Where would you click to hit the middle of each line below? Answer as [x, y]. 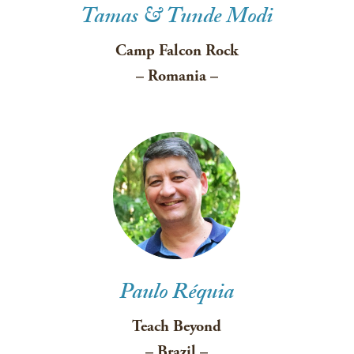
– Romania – [177, 76]
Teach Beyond [177, 327]
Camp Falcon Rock [177, 51]
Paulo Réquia [177, 295]
